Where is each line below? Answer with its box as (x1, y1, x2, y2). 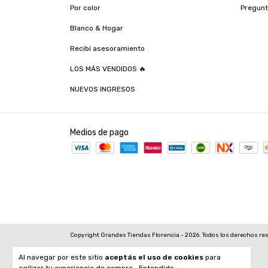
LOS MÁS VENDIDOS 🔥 (70, 65, 146, 73)
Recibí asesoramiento (70, 44, 145, 53)
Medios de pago (70, 127, 129, 138)
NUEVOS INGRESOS (70, 85, 135, 93)
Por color (70, 4, 100, 12)
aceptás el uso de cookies (105, 253, 203, 261)
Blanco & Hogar (70, 24, 123, 32)
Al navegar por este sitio (19, 253, 105, 261)
